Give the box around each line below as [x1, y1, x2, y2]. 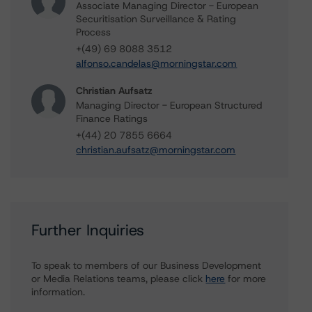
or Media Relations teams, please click [31, 272, 206, 285]
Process [76, 26, 111, 38]
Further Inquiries [31, 220, 145, 240]
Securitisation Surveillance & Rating [76, 13, 237, 25]
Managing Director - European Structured [76, 99, 263, 111]
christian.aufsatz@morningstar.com [76, 143, 236, 156]
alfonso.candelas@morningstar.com [76, 57, 237, 70]
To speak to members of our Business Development [31, 259, 262, 272]
